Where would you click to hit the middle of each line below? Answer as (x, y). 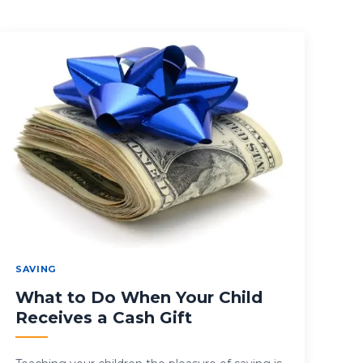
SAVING (36, 269)
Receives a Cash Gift (104, 318)
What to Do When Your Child (139, 298)
